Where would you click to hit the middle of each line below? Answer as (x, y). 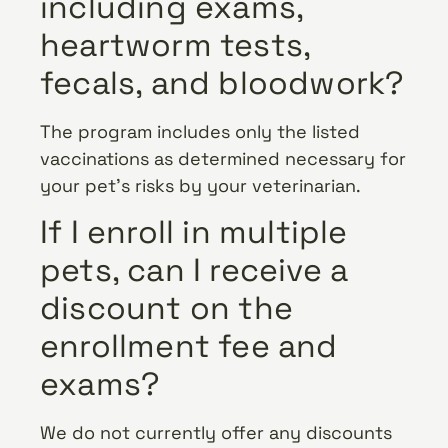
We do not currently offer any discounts (216, 433)
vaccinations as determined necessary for (223, 158)
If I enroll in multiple (194, 232)
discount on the (166, 308)
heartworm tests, (175, 44)
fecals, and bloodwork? (222, 82)
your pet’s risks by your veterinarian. (200, 185)
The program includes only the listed (200, 131)
